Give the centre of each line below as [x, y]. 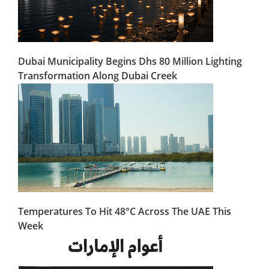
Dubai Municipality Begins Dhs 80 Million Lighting [130, 62]
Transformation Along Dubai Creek [98, 76]
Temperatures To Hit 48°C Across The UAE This [125, 212]
